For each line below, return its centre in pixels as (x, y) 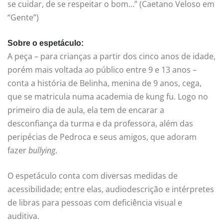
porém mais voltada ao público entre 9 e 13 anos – (102, 70)
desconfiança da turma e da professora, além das (100, 124)
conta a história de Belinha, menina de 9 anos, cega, (105, 83)
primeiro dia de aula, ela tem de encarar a (86, 110)
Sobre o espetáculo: (46, 43)
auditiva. (23, 216)
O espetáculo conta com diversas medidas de (93, 176)
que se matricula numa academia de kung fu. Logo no (108, 97)
